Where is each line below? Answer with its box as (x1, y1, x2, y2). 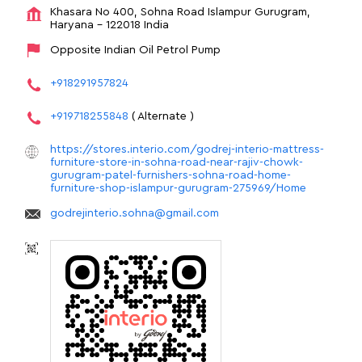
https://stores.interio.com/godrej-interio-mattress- (50, 143, 324, 155)
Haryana (50, 19, 97, 31)
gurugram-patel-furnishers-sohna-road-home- (50, 169, 291, 181)
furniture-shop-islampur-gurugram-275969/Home (50, 182, 306, 194)
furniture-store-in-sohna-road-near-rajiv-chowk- (50, 156, 303, 168)
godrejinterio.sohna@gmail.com (50, 207, 219, 219)
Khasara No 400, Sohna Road (50, 6, 204, 18)
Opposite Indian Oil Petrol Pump (50, 44, 221, 56)
